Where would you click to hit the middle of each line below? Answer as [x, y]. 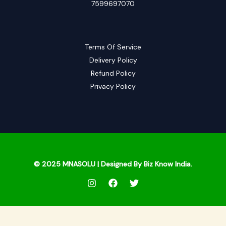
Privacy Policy [113, 87]
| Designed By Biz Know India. [144, 164]
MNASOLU [79, 164]
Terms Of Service [113, 47]
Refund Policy [113, 73]
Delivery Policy [113, 60]
